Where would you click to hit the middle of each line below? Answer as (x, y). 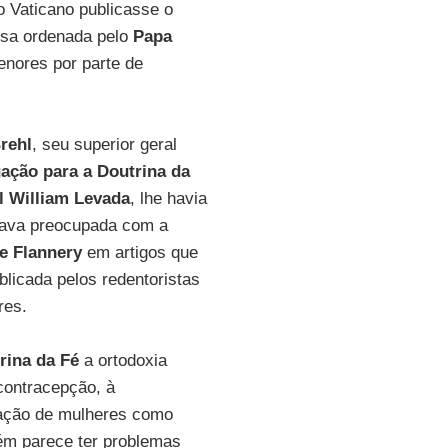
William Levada (69, 198)
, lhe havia (168, 198)
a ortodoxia (125, 360)
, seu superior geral (104, 144)
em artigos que (139, 252)
